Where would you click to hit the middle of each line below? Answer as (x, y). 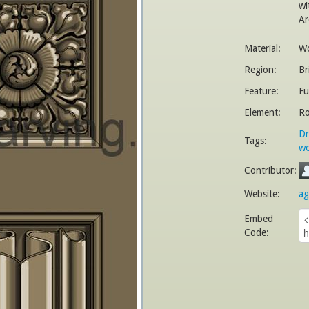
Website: (262, 194)
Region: (260, 70)
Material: (262, 48)
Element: (262, 112)
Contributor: (270, 170)
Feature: (261, 91)
